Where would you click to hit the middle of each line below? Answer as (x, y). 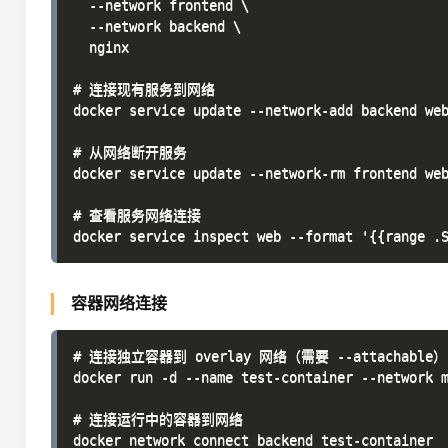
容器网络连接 (119, 303)
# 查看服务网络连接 (137, 215)
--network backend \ (157, 26)
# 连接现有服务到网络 (144, 89)
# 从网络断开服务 (130, 152)
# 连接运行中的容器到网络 (158, 419)
